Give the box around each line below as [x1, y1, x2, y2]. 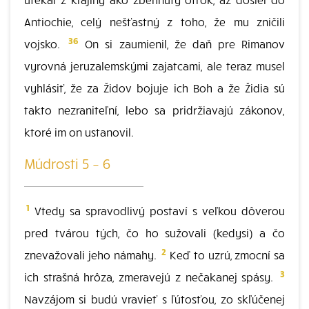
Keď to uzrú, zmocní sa [166, 248, 285, 261]
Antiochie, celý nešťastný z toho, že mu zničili [24, 14, 285, 28]
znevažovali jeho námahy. [24, 248, 160, 261]
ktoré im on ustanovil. [24, 125, 134, 139]
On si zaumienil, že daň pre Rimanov [79, 37, 285, 50]
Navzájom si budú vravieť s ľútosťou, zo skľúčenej [24, 292, 285, 306]
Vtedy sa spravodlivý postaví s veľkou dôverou [30, 203, 285, 217]
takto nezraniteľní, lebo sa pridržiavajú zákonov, [24, 103, 285, 117]
